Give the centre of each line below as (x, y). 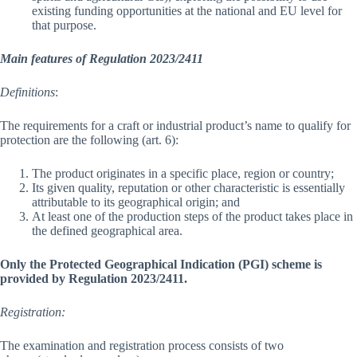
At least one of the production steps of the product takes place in (192, 217)
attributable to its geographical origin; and (136, 202)
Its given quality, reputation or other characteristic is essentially (188, 188)
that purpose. (64, 25)
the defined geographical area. (107, 231)
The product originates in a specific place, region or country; (183, 174)
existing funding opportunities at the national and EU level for (187, 11)
